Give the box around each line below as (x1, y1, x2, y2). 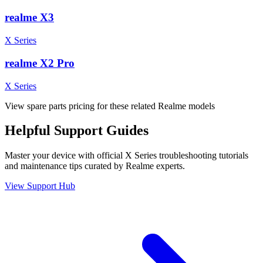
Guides (103, 123, 149, 139)
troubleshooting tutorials (157, 150, 248, 161)
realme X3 (5, 11, 54, 24)
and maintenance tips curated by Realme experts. (5, 161, 185, 171)
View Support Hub (5, 181, 75, 191)
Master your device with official (5, 150, 125, 161)
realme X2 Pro (5, 56, 75, 69)
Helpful (5, 123, 54, 139)
